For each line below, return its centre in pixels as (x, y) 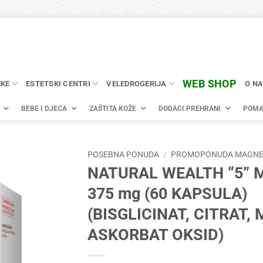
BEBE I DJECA (44, 109)
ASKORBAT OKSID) (156, 235)
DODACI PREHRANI (190, 109)
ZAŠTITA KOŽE (113, 109)
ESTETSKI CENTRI (58, 83)
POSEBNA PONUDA (123, 154)
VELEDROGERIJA (136, 83)
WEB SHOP (210, 83)
